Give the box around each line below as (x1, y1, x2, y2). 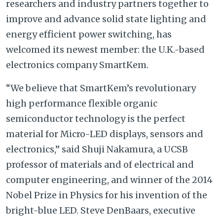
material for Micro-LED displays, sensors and (6, 128, 203, 140)
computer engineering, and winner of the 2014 (6, 174, 213, 185)
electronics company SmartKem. (6, 59, 148, 71)
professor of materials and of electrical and (6, 158, 194, 170)
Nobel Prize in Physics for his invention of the (6, 189, 207, 201)
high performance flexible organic (6, 97, 157, 109)
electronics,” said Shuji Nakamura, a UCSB (6, 143, 188, 155)
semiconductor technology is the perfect (6, 112, 185, 124)
